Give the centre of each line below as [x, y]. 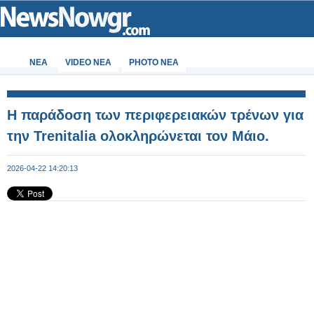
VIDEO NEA [88, 62]
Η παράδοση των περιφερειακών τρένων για [155, 115]
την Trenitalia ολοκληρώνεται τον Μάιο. [138, 136]
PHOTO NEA [154, 62]
